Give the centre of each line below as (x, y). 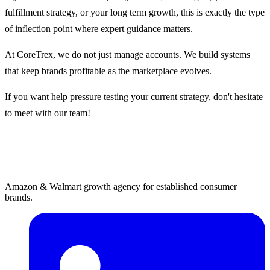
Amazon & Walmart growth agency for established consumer (121, 186)
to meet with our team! (48, 113)
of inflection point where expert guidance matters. (99, 28)
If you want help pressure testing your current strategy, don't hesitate (134, 96)
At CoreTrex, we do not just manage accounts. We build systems (127, 54)
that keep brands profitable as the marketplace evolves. (108, 71)
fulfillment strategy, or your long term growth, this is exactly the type (135, 12)
